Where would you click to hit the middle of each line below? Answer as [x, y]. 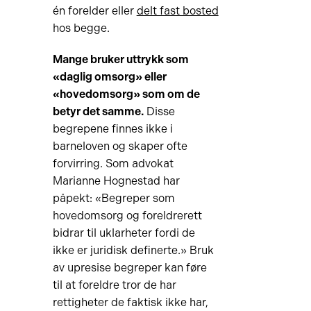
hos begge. [81, 28]
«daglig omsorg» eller [109, 77]
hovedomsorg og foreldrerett [127, 216]
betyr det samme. [98, 111]
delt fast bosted [177, 11]
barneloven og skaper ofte [120, 146]
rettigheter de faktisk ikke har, [130, 302]
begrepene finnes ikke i [112, 129]
